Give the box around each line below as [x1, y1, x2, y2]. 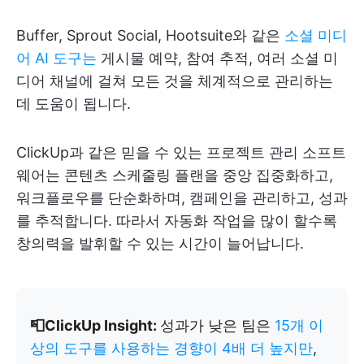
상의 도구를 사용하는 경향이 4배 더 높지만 [30, 339, 313, 357]
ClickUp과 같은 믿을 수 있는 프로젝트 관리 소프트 [16, 143, 346, 161]
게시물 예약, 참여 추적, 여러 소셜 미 [97, 49, 338, 67]
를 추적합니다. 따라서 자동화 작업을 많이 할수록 [16, 211, 337, 229]
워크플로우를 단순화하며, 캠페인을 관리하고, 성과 [16, 188, 348, 206]
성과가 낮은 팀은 [160, 316, 275, 334]
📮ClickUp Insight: [30, 316, 160, 334]
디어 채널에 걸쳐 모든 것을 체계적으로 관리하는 [16, 71, 333, 89]
